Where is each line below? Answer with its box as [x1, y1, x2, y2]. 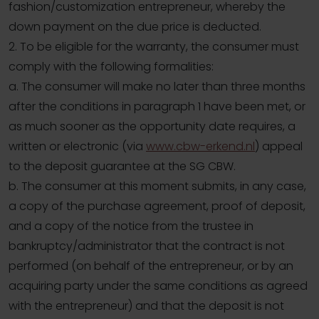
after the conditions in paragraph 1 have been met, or [9, 98, 305, 115]
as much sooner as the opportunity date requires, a [9, 118, 296, 135]
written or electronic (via [9, 138, 146, 155]
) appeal [255, 138, 303, 155]
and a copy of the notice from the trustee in [9, 218, 253, 235]
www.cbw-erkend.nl [146, 138, 255, 155]
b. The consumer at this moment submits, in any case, [9, 178, 306, 195]
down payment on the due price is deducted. [9, 19, 261, 36]
